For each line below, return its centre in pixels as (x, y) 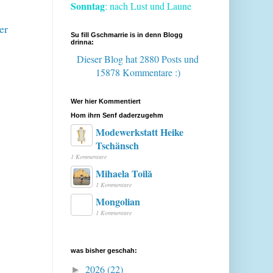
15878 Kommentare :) (138, 73)
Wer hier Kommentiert (106, 101)
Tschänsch (117, 146)
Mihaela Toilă (124, 174)
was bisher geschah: (104, 251)
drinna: (82, 42)
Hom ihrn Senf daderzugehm (117, 115)
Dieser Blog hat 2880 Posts (129, 59)
